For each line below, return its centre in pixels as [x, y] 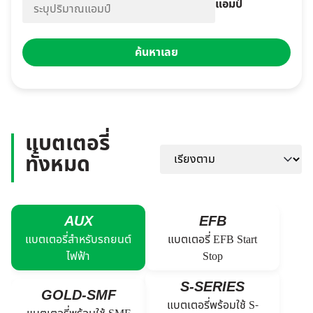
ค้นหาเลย [156, 52]
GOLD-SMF [78, 295]
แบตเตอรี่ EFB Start [212, 240]
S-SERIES [212, 286]
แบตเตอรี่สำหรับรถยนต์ [78, 240]
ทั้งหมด [58, 165]
